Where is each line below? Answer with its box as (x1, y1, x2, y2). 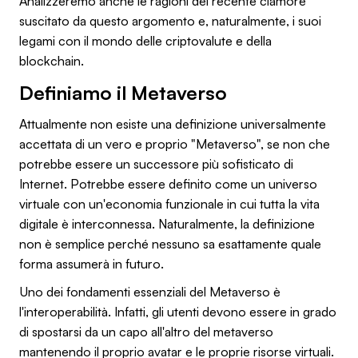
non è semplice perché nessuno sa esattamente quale (19, 235, 321, 252)
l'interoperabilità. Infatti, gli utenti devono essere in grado (19, 303, 336, 320)
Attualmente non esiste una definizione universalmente (19, 115, 326, 132)
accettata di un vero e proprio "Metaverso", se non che (19, 135, 330, 152)
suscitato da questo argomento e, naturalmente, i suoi (19, 12, 321, 29)
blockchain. (19, 52, 84, 69)
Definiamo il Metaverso (19, 80, 227, 105)
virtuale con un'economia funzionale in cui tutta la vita (19, 195, 320, 212)
